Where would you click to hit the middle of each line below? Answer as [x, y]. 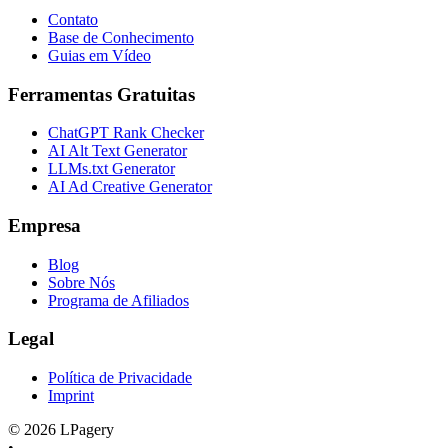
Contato [73, 19]
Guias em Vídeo [99, 55]
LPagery [87, 430]
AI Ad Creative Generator [130, 187]
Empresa [44, 225]
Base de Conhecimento [121, 37]
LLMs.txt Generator [111, 169]
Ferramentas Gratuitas [101, 94]
